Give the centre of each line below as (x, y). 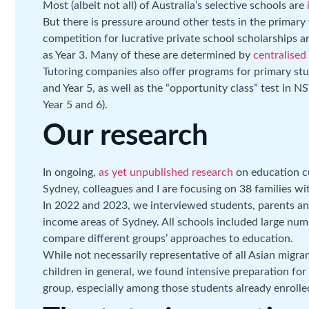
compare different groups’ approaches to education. (168, 239)
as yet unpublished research (166, 173)
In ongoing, (71, 173)
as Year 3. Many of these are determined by (148, 56)
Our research (126, 136)
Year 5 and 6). (75, 105)
